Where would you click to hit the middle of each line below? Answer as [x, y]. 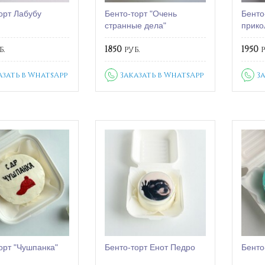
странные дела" [136, 26]
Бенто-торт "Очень [141, 14]
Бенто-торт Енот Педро [150, 248]
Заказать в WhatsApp [162, 75]
